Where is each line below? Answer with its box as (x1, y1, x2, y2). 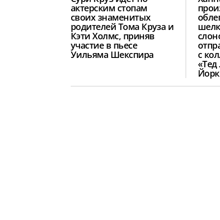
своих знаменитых (71, 11, 151, 24)
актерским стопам (71, 2, 147, 14)
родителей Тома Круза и (71, 21, 174, 33)
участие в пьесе (71, 39, 137, 52)
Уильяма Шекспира (71, 49, 154, 61)
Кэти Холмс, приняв (71, 30, 155, 42)
